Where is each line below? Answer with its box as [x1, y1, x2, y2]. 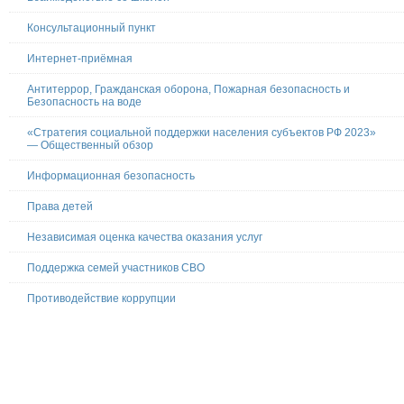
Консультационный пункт [27, 22, 156, 35]
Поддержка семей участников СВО [27, 262, 205, 275]
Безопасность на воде [27, 96, 142, 109]
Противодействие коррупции [27, 292, 176, 306]
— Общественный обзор [27, 139, 153, 152]
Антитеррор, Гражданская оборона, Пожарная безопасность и [27, 83, 350, 96]
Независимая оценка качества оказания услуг [27, 231, 262, 244]
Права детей [27, 200, 93, 214]
